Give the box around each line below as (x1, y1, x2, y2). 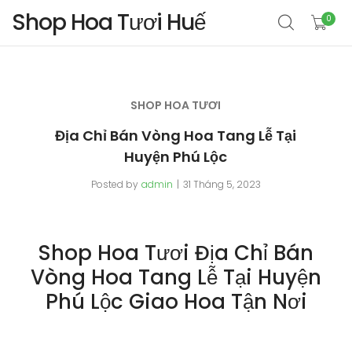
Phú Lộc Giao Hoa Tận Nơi (45, 288, 307, 316)
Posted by (90, 178, 138, 191)
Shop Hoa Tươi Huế (12, 7, 206, 38)
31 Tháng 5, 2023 (182, 178, 261, 191)
